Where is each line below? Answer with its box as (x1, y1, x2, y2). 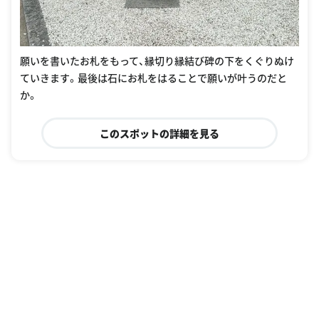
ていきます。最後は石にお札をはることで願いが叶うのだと (20, 70, 287, 85)
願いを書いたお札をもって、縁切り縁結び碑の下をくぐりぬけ (20, 53, 294, 68)
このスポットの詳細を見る (99, 126, 219, 141)
